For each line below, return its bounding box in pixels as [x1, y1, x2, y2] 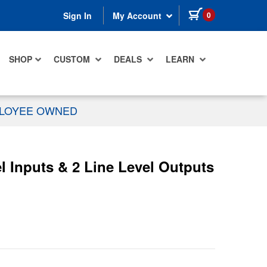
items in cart [215, 7, 265, 18]
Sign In [63, 10, 92, 22]
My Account [113, 10, 164, 22]
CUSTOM [54, 53, 92, 66]
